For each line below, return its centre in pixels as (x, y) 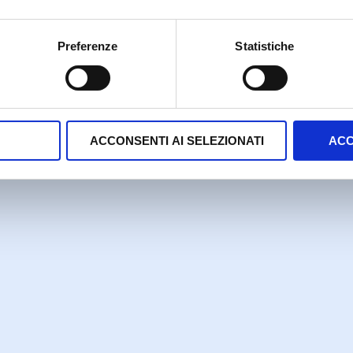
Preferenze (87, 46)
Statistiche (265, 46)
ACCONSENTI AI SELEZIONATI (176, 141)
